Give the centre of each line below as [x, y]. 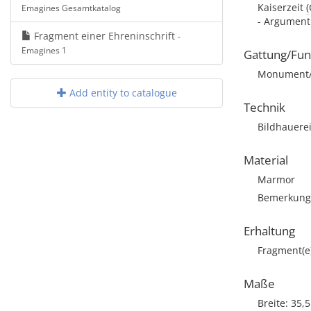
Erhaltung [269, 231]
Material [266, 160]
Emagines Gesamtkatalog [71, 8]
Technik [264, 107]
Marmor [276, 179]
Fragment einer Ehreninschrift [104, 36]
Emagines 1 [44, 50]
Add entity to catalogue [121, 93]
